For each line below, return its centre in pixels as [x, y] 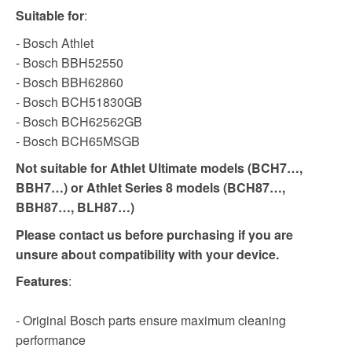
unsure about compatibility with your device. [147, 254]
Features [42, 281]
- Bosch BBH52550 [70, 62]
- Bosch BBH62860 [70, 82]
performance [51, 340]
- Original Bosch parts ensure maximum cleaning [151, 321]
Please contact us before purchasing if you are [154, 234]
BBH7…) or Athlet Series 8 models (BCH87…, [150, 188]
